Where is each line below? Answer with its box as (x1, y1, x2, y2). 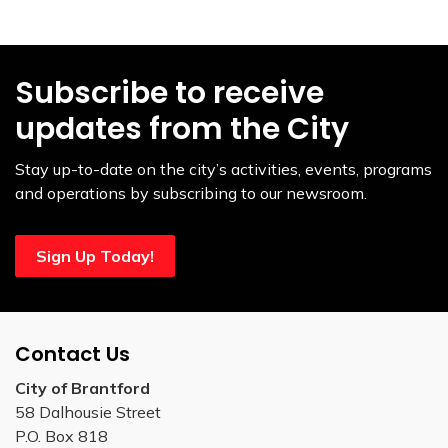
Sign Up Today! (36, 245, 154, 266)
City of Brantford (15, 377, 150, 398)
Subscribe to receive (15, 71, 324, 114)
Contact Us (15, 339, 130, 368)
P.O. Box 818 (15, 425, 108, 446)
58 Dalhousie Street (15, 401, 161, 422)
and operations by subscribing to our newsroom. (15, 182, 367, 203)
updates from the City (15, 107, 349, 150)
